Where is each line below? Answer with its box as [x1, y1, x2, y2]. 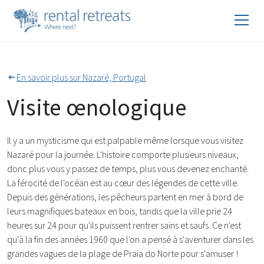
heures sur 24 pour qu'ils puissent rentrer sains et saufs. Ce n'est [7, 219, 241, 231]
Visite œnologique [7, 93, 187, 122]
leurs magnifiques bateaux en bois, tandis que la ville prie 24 [7, 205, 232, 217]
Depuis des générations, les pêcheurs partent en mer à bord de [7, 191, 243, 203]
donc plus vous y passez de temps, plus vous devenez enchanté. [7, 163, 249, 174]
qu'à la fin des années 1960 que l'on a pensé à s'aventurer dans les [7, 233, 253, 245]
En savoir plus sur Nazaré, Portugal [16, 71, 146, 83]
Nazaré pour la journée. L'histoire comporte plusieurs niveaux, [7, 148, 239, 160]
